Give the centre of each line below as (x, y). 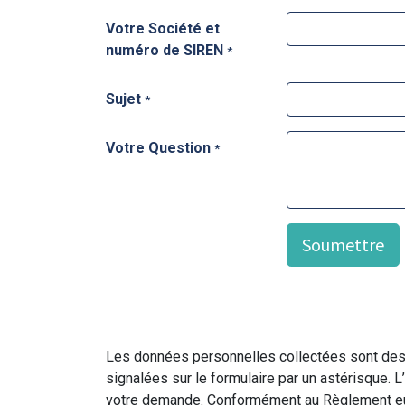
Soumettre (343, 245)
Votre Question (158, 148)
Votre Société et (163, 28)
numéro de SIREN (165, 50)
